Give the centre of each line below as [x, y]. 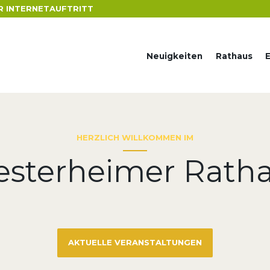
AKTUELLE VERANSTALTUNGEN [135, 243]
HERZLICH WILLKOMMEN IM [135, 138]
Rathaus [234, 56]
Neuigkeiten [175, 56]
